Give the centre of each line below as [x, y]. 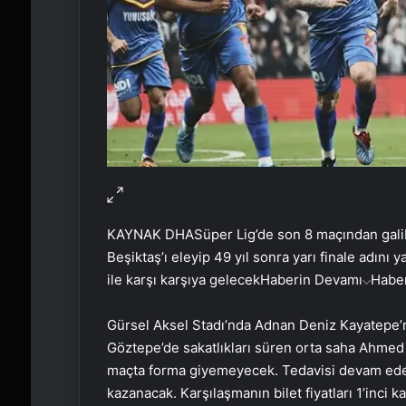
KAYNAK [134, 234]
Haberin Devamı [311, 279]
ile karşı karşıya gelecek [183, 279]
